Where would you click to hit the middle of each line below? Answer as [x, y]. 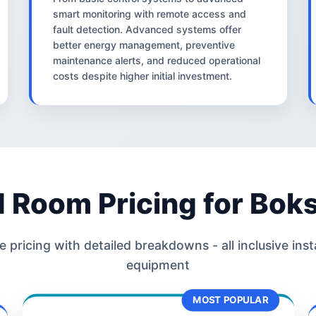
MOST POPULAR [230, 300]
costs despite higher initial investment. [142, 75]
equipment [158, 265]
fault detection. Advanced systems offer [147, 29]
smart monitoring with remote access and [149, 13]
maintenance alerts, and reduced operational [156, 60]
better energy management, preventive [144, 44]
